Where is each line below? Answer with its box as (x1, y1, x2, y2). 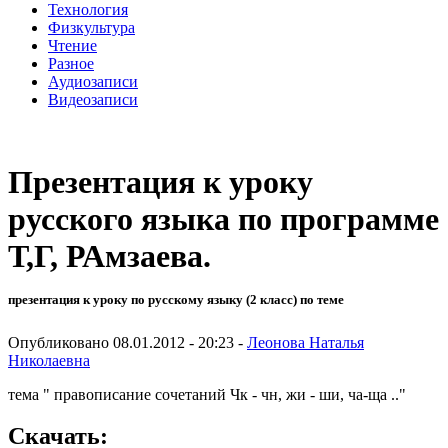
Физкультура (48, 18, 135, 36)
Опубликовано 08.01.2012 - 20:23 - (8, 333, 247, 351)
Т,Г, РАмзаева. (8, 238, 211, 275)
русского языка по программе (8, 201, 439, 238)
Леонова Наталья (247, 333, 364, 351)
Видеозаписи (48, 90, 138, 108)
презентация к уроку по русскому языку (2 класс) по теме (8, 292, 344, 308)
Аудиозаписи (48, 72, 138, 90)
